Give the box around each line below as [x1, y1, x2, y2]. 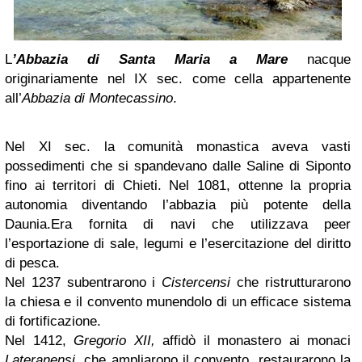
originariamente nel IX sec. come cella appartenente [5, 70, 351, 86]
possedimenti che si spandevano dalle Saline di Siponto [5, 158, 351, 174]
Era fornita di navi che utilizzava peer [51, 216, 351, 232]
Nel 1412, [5, 332, 74, 348]
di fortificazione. [5, 313, 101, 329]
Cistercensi [162, 274, 231, 290]
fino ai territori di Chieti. [5, 177, 162, 193]
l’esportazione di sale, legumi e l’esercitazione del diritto [5, 235, 351, 251]
